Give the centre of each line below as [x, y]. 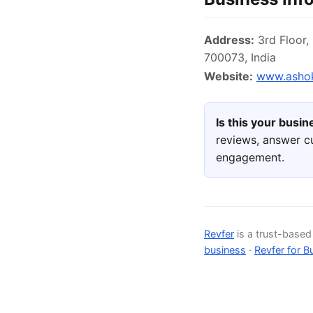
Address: [229, 40]
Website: [228, 77]
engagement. [250, 158]
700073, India [240, 58]
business [225, 249]
